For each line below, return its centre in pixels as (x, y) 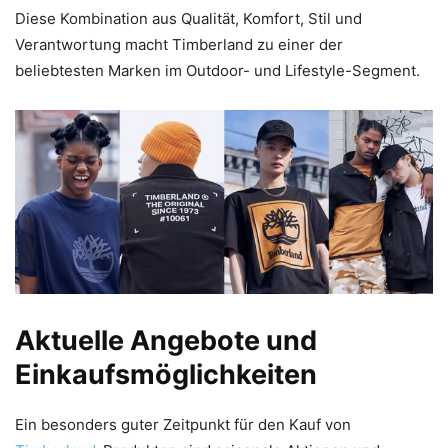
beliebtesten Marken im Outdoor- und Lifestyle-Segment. (217, 70)
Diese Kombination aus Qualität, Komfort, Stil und (188, 18)
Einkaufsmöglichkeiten (166, 374)
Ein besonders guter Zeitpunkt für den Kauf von (183, 424)
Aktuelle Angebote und (166, 340)
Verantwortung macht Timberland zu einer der (179, 44)
